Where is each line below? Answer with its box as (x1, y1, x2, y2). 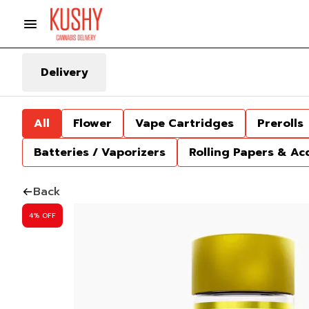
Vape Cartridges (135, 115, 234, 132)
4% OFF (29, 210, 56, 221)
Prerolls (257, 115, 303, 132)
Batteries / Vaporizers (34, 144, 166, 161)
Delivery (40, 63, 88, 81)
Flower (73, 115, 112, 132)
